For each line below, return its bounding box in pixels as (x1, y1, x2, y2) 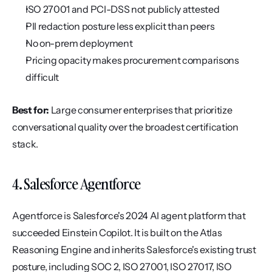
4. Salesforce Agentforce (12, 174, 140, 194)
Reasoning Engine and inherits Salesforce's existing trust (12, 243, 256, 256)
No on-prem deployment (25, 37, 133, 49)
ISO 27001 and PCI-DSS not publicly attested (25, 3, 220, 15)
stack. (12, 138, 39, 150)
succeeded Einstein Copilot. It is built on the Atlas (12, 226, 222, 239)
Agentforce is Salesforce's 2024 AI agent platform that (12, 209, 246, 222)
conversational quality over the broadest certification (12, 121, 239, 133)
